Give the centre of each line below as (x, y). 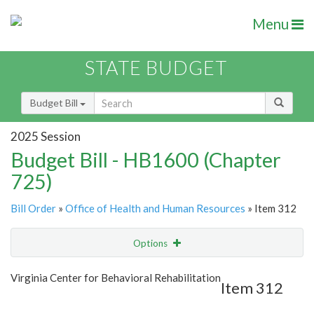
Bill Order (33, 209)
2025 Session (46, 136)
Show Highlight (114, 272)
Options (151, 244)
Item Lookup (42, 301)
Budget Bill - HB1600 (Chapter (146, 160)
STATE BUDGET (156, 68)
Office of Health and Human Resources (155, 209)
